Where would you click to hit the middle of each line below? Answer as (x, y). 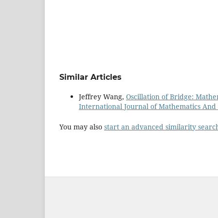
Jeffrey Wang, (102, 96)
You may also (82, 127)
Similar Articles (91, 77)
